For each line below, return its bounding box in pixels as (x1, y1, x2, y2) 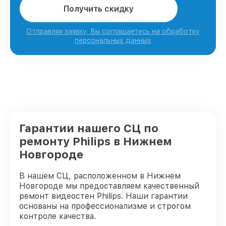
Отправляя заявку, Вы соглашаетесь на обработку (26, 27, 200, 35)
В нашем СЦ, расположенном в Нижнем (19, 171, 181, 181)
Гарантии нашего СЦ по (19, 122, 158, 135)
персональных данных (75, 36, 151, 44)
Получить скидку (64, 4, 134, 14)
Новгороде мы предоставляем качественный (19, 181, 199, 191)
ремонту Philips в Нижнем (19, 135, 172, 148)
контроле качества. (19, 211, 96, 221)
